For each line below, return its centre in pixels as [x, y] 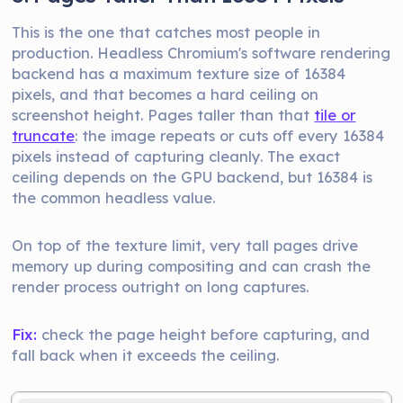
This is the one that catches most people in [166, 32]
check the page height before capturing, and [204, 334]
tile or [335, 115]
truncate [44, 135]
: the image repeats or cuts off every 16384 [230, 135]
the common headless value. [114, 197]
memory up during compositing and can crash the [192, 266]
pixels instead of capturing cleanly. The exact [176, 156]
